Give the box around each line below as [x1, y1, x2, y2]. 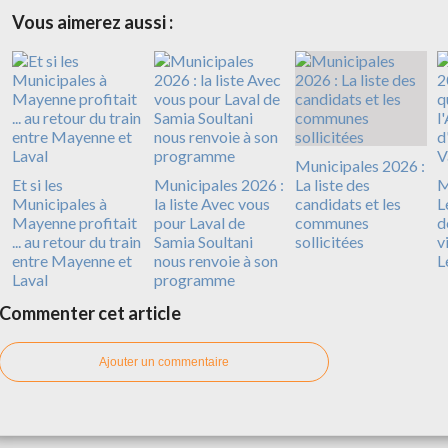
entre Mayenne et [12, 251, 132, 271]
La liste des [295, 175, 370, 195]
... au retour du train [12, 232, 141, 252]
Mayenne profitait [12, 213, 137, 233]
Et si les [12, 175, 63, 195]
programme [153, 270, 235, 290]
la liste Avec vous [153, 194, 270, 214]
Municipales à [12, 194, 107, 214]
